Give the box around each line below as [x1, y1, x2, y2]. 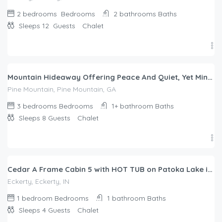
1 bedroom [17, 194, 53, 203]
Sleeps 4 [19, 206, 46, 215]
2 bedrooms [17, 9, 59, 19]
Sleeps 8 [19, 113, 46, 123]
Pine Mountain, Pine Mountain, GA [7, 85, 116, 94]
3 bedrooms [17, 102, 57, 111]
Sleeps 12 [19, 21, 51, 31]
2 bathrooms [113, 9, 156, 19]
